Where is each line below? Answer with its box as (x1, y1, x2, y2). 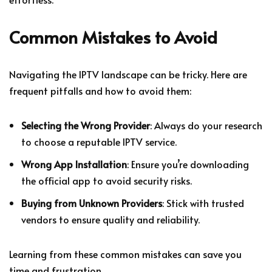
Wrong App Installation (21, 157, 127, 171)
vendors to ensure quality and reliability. (21, 212, 200, 226)
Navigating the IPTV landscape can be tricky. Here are (9, 67, 247, 81)
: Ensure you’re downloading (127, 157, 249, 171)
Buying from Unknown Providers (21, 195, 162, 209)
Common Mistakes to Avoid (9, 24, 217, 49)
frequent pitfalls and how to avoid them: (9, 83, 191, 97)
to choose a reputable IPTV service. (21, 134, 177, 148)
